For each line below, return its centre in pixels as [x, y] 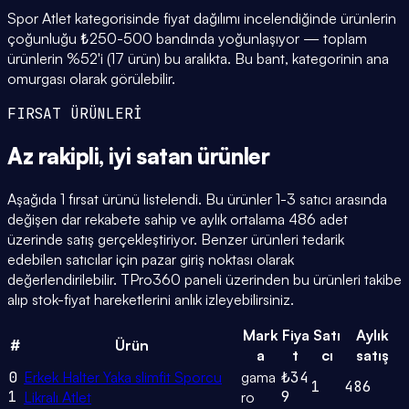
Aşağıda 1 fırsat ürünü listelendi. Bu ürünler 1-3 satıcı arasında [197, 199]
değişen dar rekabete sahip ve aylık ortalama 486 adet [178, 219]
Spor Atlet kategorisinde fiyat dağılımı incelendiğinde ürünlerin [202, 19]
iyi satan [151, 156]
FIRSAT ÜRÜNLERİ [75, 114]
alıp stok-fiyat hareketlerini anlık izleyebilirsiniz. [151, 299]
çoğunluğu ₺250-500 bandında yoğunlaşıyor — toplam [187, 39]
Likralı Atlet [58, 397]
